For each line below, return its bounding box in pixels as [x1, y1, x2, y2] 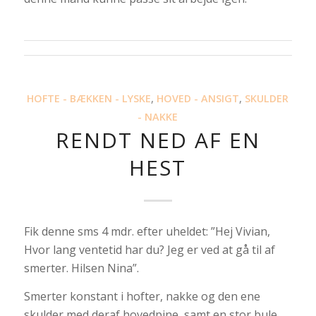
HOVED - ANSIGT [157, 91, 240, 105]
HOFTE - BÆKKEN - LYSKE [27, 91, 152, 105]
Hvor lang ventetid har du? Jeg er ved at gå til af [23, 242, 275, 258]
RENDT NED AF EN [55, 125, 260, 154]
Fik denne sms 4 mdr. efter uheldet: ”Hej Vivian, [23, 224, 270, 240]
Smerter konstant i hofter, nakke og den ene [23, 288, 260, 304]
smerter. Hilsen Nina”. [23, 260, 139, 276]
